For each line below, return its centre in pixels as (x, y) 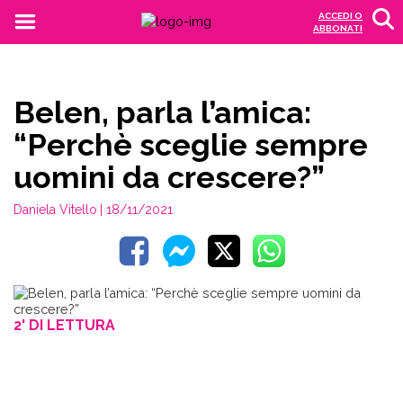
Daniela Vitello (55, 210)
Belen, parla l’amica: (162, 112)
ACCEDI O (340, 16)
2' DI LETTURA (64, 325)
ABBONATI (338, 28)
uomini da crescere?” (169, 177)
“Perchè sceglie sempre (191, 145)
